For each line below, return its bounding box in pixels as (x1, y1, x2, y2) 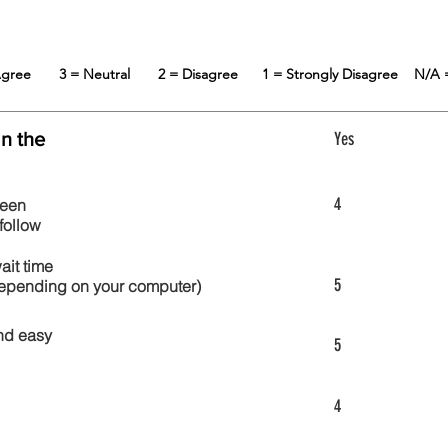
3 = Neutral (58, 65, 158, 83)
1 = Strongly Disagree (261, 65, 414, 83)
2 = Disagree (157, 65, 262, 83)
